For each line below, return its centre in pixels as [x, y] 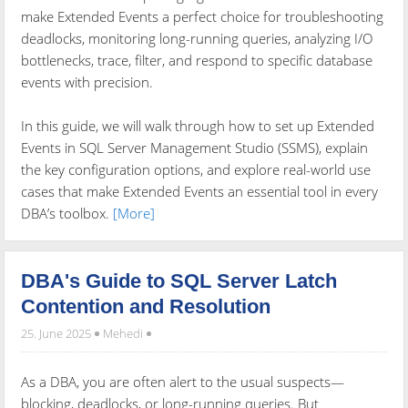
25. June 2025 [58, 334]
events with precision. [87, 82]
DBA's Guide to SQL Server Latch [179, 281]
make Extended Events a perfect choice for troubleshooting [203, 17]
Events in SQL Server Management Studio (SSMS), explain [195, 148]
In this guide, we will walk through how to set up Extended [198, 126]
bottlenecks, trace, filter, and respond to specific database [197, 61]
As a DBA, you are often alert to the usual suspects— [183, 382]
